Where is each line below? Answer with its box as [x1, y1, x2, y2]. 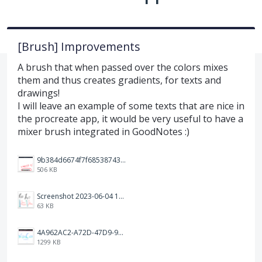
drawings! [18, 86, 60, 99]
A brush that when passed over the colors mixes [18, 60, 228, 74]
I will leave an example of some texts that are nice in [18, 99, 244, 112]
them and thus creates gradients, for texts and [18, 73, 221, 87]
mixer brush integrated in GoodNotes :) [18, 125, 189, 138]
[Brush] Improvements [18, 38, 140, 54]
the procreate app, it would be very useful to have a [18, 112, 243, 125]
